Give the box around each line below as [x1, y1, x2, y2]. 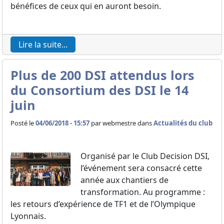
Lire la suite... [18, 39, 67, 50]
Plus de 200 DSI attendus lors [10, 66, 194, 83]
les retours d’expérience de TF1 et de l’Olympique [10, 198, 195, 209]
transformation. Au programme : [80, 186, 205, 197]
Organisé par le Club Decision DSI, [80, 150, 209, 161]
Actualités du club [153, 118, 212, 127]
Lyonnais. [10, 210, 46, 221]
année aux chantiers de [80, 174, 168, 185]
